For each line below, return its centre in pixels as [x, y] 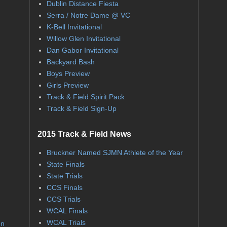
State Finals [65, 164]
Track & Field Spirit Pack [85, 97]
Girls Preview [67, 85]
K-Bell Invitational [74, 27]
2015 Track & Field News [84, 134]
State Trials [64, 176]
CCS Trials [63, 199]
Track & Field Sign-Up [81, 109]
